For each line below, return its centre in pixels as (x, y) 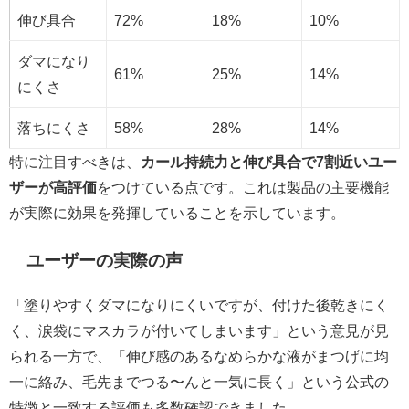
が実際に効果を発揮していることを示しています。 (177, 212)
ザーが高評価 (53, 187)
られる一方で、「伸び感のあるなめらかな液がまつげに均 (199, 357)
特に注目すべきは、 (75, 161)
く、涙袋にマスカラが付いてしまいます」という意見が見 (199, 331)
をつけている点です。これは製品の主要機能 (243, 187)
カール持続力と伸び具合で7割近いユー (269, 161)
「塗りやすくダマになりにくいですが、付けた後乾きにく (199, 305)
